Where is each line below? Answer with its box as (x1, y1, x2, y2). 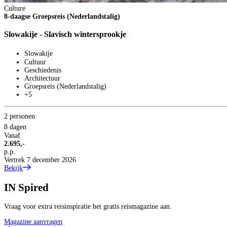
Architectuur (24, 74, 60, 83)
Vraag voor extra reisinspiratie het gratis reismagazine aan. (4, 202, 172, 210)
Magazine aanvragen (4, 217, 62, 225)
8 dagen (4, 123, 26, 131)
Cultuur (24, 58, 46, 66)
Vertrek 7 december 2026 (4, 156, 76, 164)
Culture (4, 5, 25, 13)
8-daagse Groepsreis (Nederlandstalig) (4, 13, 120, 21)
